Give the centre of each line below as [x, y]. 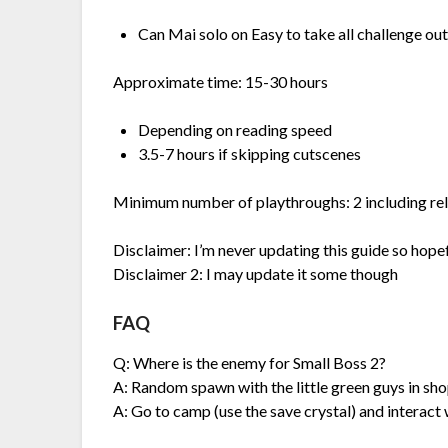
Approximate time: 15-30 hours [221, 82]
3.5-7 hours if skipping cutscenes [250, 154]
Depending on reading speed [235, 130]
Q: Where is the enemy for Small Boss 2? [250, 363]
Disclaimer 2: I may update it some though [256, 274]
